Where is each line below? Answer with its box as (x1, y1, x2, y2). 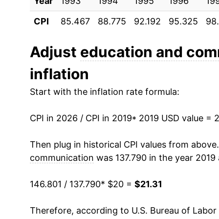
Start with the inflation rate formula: (29, 86, 179, 97)
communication (29, 152, 94, 163)
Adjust (29, 43, 80, 61)
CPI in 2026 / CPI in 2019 (29, 112, 132, 123)
